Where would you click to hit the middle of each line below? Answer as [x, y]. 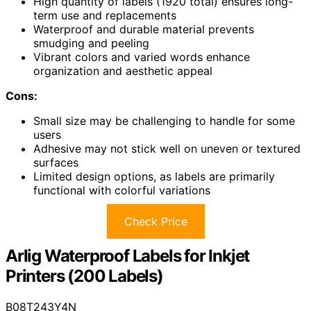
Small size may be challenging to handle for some [164, 120]
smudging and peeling [91, 43]
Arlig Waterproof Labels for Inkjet [128, 255]
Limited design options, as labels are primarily [154, 176]
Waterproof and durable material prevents [144, 29]
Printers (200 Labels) [84, 276]
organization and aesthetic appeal [123, 70]
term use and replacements [105, 15]
